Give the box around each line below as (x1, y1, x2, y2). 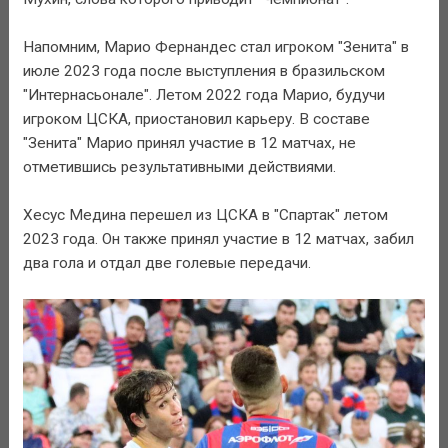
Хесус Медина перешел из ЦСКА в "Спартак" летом (22, 205, 388, 224)
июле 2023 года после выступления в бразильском (22, 61, 385, 80)
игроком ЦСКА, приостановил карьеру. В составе (22, 109, 370, 128)
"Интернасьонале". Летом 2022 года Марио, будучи (22, 85, 385, 104)
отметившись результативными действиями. (22, 157, 336, 176)
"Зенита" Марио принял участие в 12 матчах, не (22, 133, 356, 152)
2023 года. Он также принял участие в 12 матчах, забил (22, 229, 414, 248)
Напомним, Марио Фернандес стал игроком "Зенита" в (22, 37, 409, 56)
